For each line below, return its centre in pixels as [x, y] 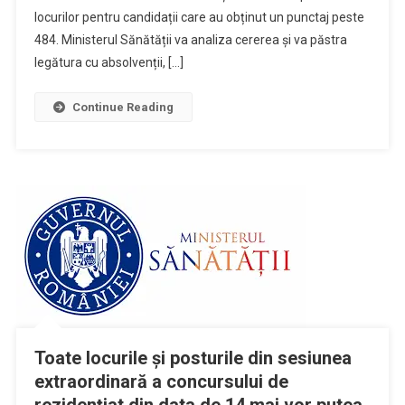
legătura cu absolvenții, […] [108, 62]
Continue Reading [122, 107]
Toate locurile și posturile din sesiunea [193, 358]
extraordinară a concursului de [161, 381]
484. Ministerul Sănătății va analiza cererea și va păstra [190, 39]
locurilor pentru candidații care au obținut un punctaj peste [199, 17]
